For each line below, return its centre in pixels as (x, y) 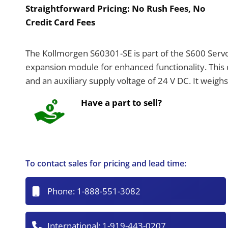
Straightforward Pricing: (79, 9)
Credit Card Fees (61, 22)
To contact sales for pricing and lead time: (106, 163)
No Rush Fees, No (169, 9)
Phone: (62, 191)
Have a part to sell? (122, 103)
